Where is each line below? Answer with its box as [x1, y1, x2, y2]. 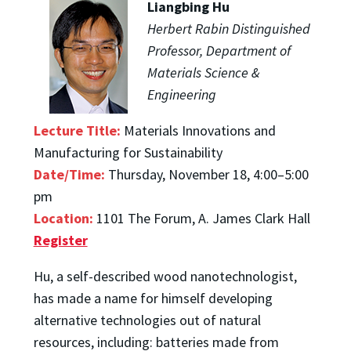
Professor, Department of [147, 41, 291, 60]
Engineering [147, 85, 216, 103]
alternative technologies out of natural [33, 310, 261, 329]
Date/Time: [33, 165, 105, 183]
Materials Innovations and [123, 121, 276, 139]
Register [33, 230, 88, 249]
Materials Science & [147, 63, 259, 81]
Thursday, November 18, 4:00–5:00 [107, 165, 309, 183]
